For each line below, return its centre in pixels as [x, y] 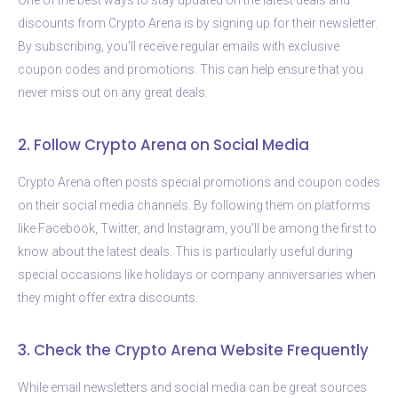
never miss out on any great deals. [113, 92]
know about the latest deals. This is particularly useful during [185, 251]
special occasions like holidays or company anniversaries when [197, 274]
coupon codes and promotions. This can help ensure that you [191, 69]
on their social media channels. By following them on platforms [194, 205]
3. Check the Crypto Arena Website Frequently [193, 350]
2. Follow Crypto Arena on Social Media [163, 144]
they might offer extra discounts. [108, 297]
